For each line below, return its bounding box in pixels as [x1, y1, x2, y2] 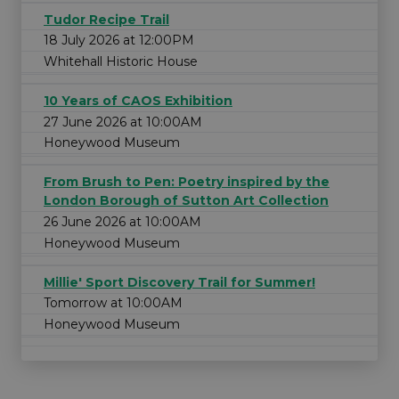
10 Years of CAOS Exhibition [44, 93, 232, 109]
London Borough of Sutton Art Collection [44, 192, 329, 209]
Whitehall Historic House [44, 53, 198, 69]
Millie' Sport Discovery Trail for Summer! [44, 273, 315, 290]
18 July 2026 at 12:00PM [44, 32, 194, 49]
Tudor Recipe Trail [44, 11, 169, 28]
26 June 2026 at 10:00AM [44, 213, 201, 230]
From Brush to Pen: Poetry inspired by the [44, 174, 330, 191]
